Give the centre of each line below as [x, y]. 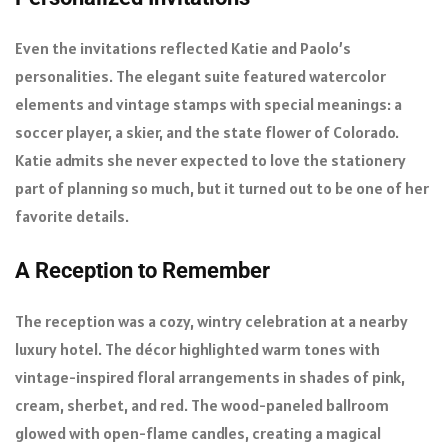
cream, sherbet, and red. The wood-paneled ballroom [202, 404]
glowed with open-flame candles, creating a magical [198, 432]
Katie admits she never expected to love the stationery [210, 159]
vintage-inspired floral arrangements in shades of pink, [210, 376]
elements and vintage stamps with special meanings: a [208, 103]
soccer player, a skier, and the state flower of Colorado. [207, 131]
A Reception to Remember [142, 270]
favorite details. [72, 215]
